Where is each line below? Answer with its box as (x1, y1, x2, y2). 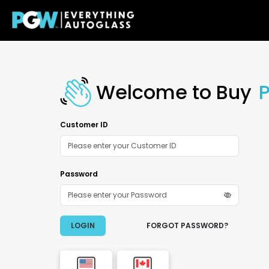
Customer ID (60, 119, 108, 130)
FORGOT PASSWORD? (146, 220, 228, 231)
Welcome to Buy (96, 78, 256, 106)
